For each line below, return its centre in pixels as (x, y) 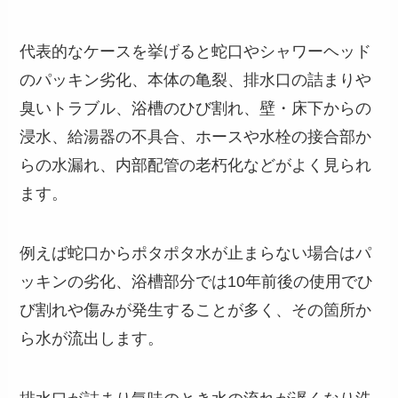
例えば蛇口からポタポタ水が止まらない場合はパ (196, 254)
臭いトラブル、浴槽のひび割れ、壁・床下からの (196, 108)
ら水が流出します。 (92, 339)
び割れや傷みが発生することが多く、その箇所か (196, 310)
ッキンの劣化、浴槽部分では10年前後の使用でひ (197, 282)
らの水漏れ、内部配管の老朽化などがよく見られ (196, 165)
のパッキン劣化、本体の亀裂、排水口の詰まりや (196, 80)
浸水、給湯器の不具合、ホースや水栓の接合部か (196, 136)
